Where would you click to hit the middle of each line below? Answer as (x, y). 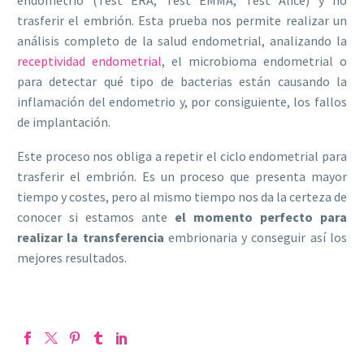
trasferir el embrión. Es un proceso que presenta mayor (182, 177)
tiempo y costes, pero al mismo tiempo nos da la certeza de (182, 197)
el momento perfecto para (257, 217)
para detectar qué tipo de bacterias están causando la (182, 81)
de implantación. (64, 121)
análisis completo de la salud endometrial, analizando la (182, 40)
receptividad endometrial (89, 61)
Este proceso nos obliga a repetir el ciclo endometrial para (182, 156)
